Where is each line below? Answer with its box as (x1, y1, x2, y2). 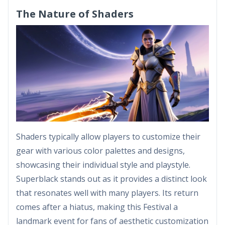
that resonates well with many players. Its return (16, 187, 198, 198)
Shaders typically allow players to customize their (16, 131, 200, 142)
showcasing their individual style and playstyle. (16, 159, 190, 170)
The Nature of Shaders (16, 7, 134, 21)
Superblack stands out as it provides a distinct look (16, 173, 207, 184)
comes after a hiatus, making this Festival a (16, 201, 178, 212)
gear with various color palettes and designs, (16, 145, 185, 156)
